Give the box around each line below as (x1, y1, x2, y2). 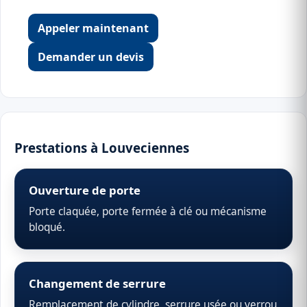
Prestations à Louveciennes (14, 138, 189, 156)
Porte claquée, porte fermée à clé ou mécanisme (29, 204, 267, 219)
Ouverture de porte (29, 182, 140, 199)
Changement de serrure (29, 275, 166, 292)
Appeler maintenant (38, 21, 149, 36)
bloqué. (29, 220, 65, 235)
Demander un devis (38, 49, 144, 64)
